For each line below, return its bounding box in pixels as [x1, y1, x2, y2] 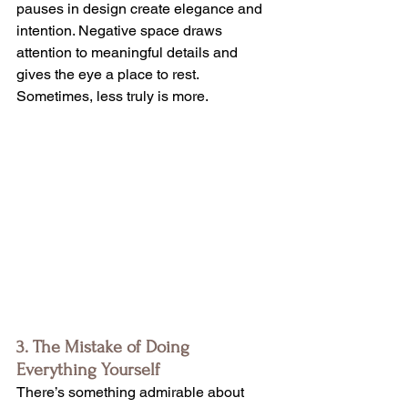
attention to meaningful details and [16, 44, 241, 62]
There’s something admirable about [16, 383, 248, 402]
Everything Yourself [16, 360, 160, 381]
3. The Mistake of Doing [16, 337, 194, 358]
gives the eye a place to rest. [16, 66, 202, 84]
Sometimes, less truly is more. [16, 87, 209, 106]
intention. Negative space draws [16, 22, 226, 40]
